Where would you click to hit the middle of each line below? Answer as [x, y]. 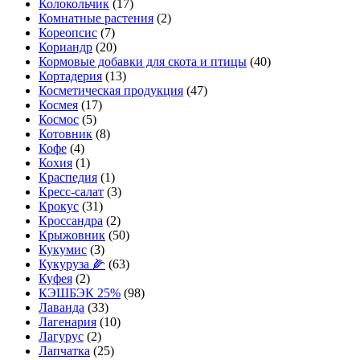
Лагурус [61, 337]
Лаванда [61, 308]
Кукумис [63, 250]
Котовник [65, 134]
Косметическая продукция [111, 91]
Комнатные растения [96, 18]
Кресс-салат [71, 192]
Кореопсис [68, 33]
